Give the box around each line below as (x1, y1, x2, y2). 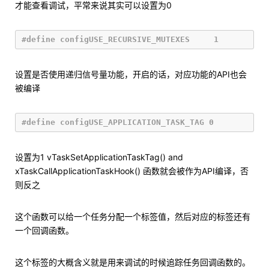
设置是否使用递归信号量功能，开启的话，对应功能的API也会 (15, 69, 247, 79)
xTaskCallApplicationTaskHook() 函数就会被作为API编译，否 (15, 166, 249, 176)
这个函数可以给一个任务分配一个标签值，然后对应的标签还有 (15, 211, 250, 222)
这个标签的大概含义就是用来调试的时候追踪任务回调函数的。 (15, 257, 250, 267)
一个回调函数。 (15, 225, 74, 235)
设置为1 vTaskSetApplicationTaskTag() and (15, 152, 183, 162)
